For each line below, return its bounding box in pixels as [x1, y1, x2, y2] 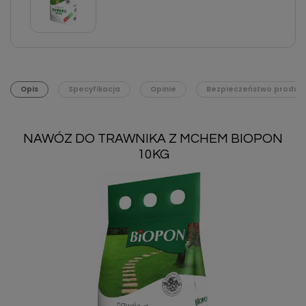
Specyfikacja [68, 84, 120, 95]
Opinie [150, 84, 176, 95]
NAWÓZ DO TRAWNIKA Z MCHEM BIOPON [23, 131, 283, 145]
